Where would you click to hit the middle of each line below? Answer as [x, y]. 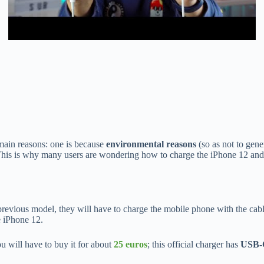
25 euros [131, 245]
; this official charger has [194, 245]
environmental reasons [151, 144]
